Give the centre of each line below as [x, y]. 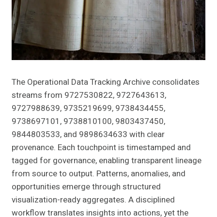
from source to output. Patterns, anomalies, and [99, 174]
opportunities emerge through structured [86, 187]
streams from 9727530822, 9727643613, [89, 95]
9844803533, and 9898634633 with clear [88, 135]
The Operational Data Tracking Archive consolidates [106, 82]
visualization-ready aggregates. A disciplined [93, 200]
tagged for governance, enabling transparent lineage [107, 161]
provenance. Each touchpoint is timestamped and [101, 148]
